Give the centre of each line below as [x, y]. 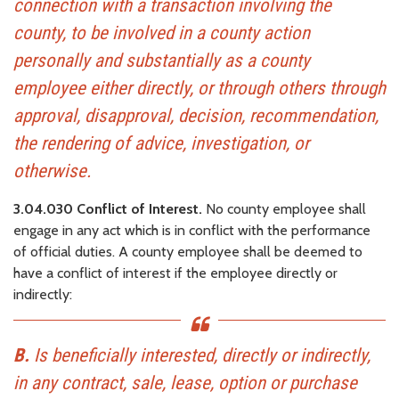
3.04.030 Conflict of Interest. [108, 208]
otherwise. [53, 171]
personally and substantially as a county [162, 60]
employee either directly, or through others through [199, 88]
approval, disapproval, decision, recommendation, [196, 115]
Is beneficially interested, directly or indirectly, [200, 355]
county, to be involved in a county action [162, 33]
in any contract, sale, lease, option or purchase [185, 383]
